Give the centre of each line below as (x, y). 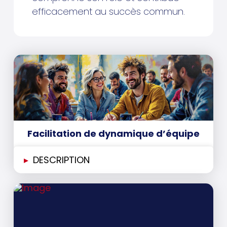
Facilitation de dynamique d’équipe (113, 134)
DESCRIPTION (61, 160)
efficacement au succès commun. (108, 12)
